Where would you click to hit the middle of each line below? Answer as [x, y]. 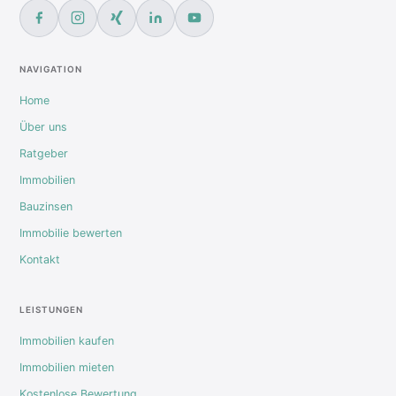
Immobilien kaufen [67, 340]
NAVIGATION [51, 69]
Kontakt [40, 259]
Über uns [43, 126]
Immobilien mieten [67, 367]
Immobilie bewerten [71, 232]
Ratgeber [44, 153]
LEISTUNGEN [51, 309]
